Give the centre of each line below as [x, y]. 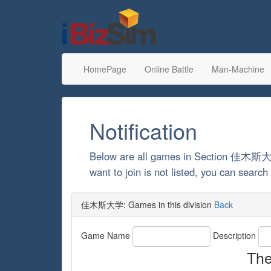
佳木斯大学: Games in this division [148, 204]
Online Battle [169, 69]
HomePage [105, 69]
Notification [143, 130]
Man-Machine [238, 69]
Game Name [107, 235]
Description [234, 235]
